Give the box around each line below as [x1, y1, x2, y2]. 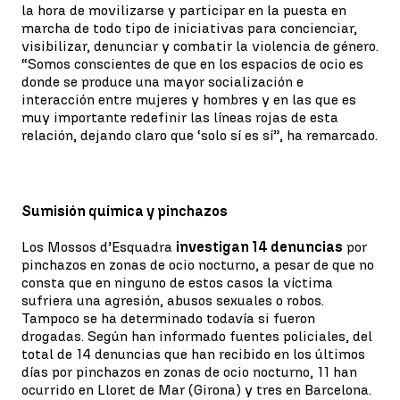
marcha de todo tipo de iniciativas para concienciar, [21, 20, 357, 37]
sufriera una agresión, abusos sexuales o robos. [21, 292, 324, 309]
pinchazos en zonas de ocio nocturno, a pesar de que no [21, 256, 374, 273]
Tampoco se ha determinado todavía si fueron [21, 310, 315, 327]
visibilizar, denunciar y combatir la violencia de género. [21, 37, 379, 54]
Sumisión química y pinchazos [21, 203, 228, 220]
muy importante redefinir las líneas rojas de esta [21, 109, 338, 126]
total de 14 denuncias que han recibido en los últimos [21, 346, 365, 362]
